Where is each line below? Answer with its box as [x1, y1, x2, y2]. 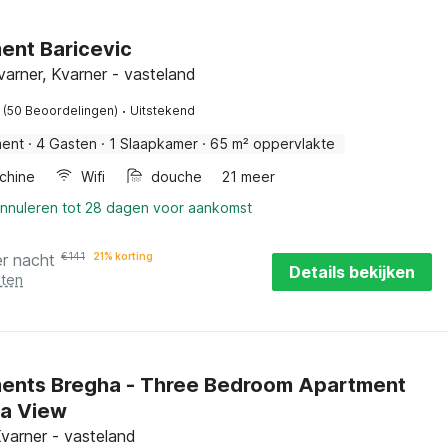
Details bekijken [288, 262, 415, 282]
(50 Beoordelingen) [3, 103, 118, 118]
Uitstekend [130, 103, 195, 118]
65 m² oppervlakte [210, 135, 335, 152]
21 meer [222, 168, 275, 185]
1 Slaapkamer [109, 135, 198, 152]
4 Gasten [36, 135, 97, 152]
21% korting [93, 250, 153, 262]
